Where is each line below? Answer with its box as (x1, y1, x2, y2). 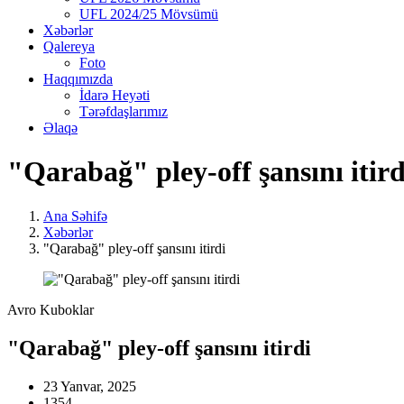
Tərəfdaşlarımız (79, 103, 168, 119)
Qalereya (43, 38, 95, 54)
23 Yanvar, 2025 (43, 378, 136, 394)
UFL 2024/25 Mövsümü (79, 5, 218, 22)
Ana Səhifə (43, 207, 107, 224)
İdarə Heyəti (79, 87, 150, 103)
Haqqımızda (43, 70, 113, 87)
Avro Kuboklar (7, 301, 94, 317)
